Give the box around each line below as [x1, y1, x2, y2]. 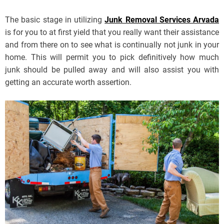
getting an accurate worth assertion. [5, 77, 131, 87]
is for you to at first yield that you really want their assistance [5, 27, 219, 37]
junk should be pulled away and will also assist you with [5, 65, 219, 74]
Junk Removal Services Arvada [104, 15, 219, 24]
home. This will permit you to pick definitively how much [5, 52, 219, 62]
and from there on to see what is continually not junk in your [5, 40, 219, 49]
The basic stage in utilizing [5, 15, 105, 24]
